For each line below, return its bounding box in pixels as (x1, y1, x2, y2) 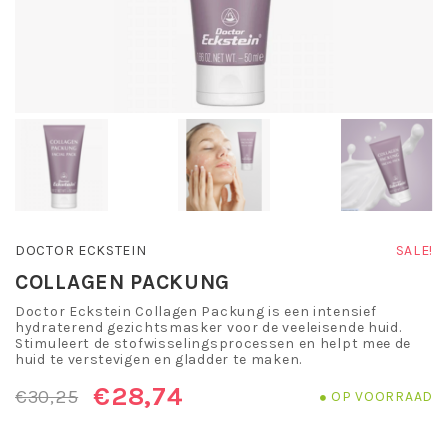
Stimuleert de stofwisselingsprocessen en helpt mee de (15, 335, 412, 353)
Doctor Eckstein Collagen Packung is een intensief (15, 303, 377, 321)
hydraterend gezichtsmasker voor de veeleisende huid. (15, 319, 402, 337)
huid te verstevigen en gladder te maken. (15, 351, 302, 369)
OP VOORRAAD (331, 387, 433, 405)
